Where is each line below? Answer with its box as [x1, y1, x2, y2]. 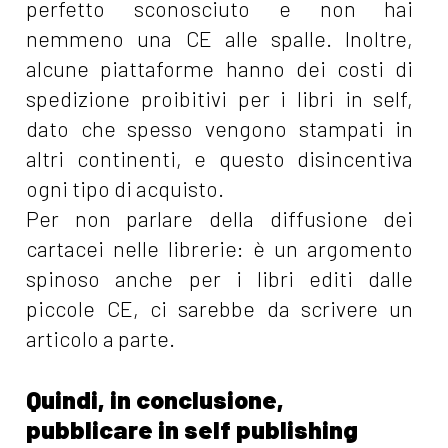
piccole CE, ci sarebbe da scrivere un [26, 296, 414, 322]
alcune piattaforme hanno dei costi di [26, 56, 414, 82]
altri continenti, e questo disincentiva [26, 146, 414, 172]
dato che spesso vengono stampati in [26, 116, 414, 142]
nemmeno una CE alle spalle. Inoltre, [26, 26, 414, 52]
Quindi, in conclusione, [26, 384, 285, 415]
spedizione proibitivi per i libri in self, [26, 86, 414, 112]
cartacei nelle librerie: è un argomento [26, 236, 414, 262]
